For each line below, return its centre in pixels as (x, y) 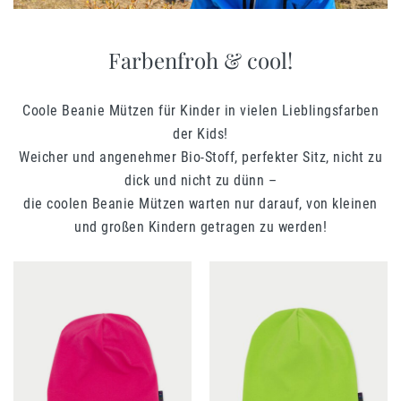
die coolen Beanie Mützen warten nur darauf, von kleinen (200, 204)
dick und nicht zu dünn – (200, 181)
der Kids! (200, 134)
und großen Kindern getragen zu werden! (200, 227)
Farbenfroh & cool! (200, 60)
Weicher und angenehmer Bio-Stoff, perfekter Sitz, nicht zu (200, 158)
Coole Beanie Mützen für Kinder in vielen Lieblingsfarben (200, 111)
